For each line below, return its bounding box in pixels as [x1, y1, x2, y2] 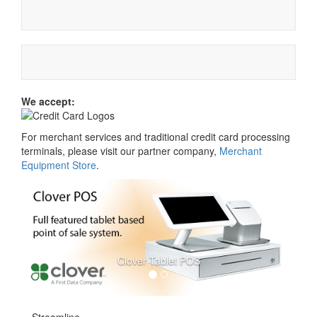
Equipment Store [21, 158, 96, 172]
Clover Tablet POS [117, 253, 200, 268]
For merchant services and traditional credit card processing [21, 129, 290, 144]
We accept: [21, 94, 75, 108]
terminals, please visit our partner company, [21, 144, 219, 158]
